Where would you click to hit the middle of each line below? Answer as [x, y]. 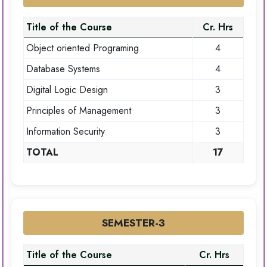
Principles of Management [79, 111]
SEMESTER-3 [133, 223]
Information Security [66, 132]
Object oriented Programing [83, 48]
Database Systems [63, 69]
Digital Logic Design [67, 90]
